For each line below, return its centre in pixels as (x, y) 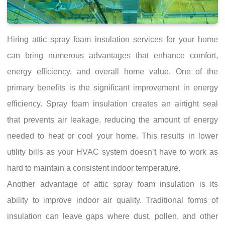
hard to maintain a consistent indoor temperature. (94, 168)
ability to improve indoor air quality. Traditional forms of (113, 200)
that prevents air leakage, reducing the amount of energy (113, 120)
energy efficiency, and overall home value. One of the (113, 72)
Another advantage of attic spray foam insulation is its (113, 184)
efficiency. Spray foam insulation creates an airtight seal (113, 104)
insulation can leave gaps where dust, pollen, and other (113, 216)
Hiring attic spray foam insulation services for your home (113, 39)
